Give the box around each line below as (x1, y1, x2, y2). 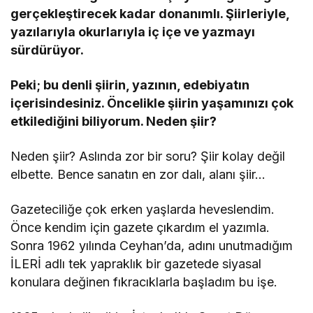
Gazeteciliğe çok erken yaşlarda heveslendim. (10, 202, 275, 217)
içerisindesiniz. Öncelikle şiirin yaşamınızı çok (10, 96, 294, 111)
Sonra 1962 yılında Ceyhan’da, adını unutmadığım (10, 238, 293, 254)
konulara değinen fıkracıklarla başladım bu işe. (10, 275, 278, 290)
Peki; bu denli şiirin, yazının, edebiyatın (10, 78, 250, 93)
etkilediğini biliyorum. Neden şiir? (10, 114, 217, 129)
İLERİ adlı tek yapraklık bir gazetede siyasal (10, 256, 262, 272)
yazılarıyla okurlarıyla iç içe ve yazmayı (10, 24, 256, 40)
